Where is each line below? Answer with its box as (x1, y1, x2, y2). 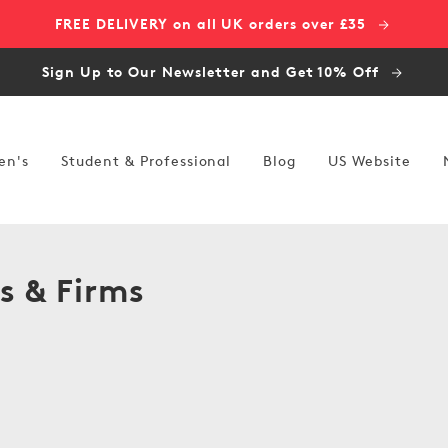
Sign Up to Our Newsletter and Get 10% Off (41, 63, 385, 80)
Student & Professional (61, 151, 232, 169)
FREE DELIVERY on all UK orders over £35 (55, 15, 371, 32)
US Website (328, 151, 411, 169)
